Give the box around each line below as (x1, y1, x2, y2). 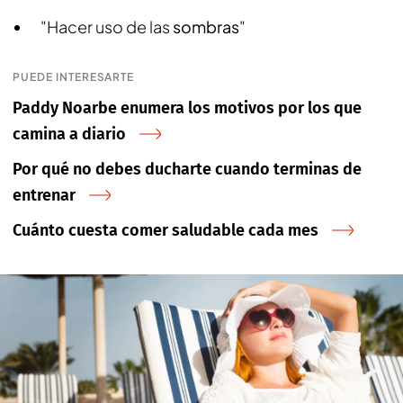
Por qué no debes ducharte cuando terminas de (13, 159, 362, 179)
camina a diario (13, 124, 126, 144)
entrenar (13, 185, 76, 205)
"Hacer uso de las (40, 16, 173, 37)
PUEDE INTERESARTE (13, 70, 135, 84)
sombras (173, 16, 239, 37)
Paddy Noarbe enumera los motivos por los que (13, 98, 362, 118)
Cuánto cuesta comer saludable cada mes (13, 220, 318, 240)
